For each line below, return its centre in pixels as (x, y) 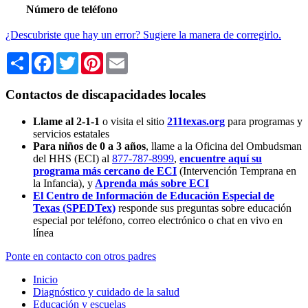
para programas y (265, 121)
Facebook (75, 58)
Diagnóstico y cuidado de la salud (106, 291)
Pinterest (122, 58)
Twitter (94, 58)
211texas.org (196, 121)
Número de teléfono (72, 10)
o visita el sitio (133, 121)
